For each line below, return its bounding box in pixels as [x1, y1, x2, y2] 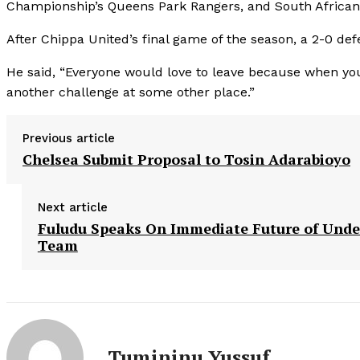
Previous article [22, 131, 115, 146]
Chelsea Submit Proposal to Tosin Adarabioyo [22, 149, 350, 170]
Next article [37, 200, 108, 215]
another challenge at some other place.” [6, 84, 255, 100]
